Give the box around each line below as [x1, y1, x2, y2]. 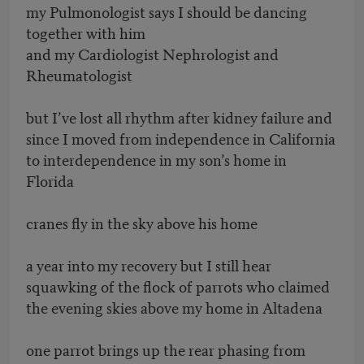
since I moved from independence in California [26, 127, 336, 149]
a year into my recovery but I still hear [26, 253, 271, 276]
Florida [26, 169, 77, 192]
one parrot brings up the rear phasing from [26, 338, 305, 361]
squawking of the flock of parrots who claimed [26, 275, 330, 297]
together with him [26, 21, 149, 44]
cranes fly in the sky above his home [26, 211, 261, 234]
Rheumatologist [26, 63, 136, 86]
